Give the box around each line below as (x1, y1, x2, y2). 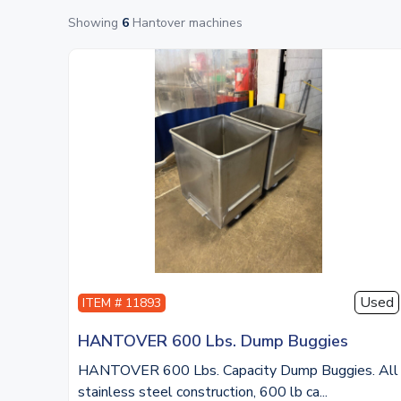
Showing (68, 14, 122, 31)
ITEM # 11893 (82, 294, 161, 311)
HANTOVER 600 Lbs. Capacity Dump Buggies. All (78, 361, 398, 380)
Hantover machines (129, 14, 243, 31)
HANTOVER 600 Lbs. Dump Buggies (78, 330, 348, 352)
